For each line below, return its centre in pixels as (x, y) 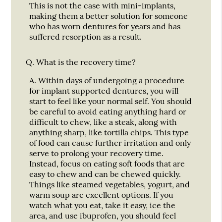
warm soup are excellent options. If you (102, 194)
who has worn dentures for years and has (105, 26)
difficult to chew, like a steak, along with (103, 122)
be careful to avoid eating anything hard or (108, 111)
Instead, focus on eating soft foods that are (107, 163)
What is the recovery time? (85, 62)
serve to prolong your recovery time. (97, 153)
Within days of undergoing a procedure (111, 80)
